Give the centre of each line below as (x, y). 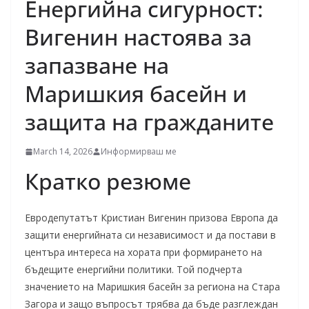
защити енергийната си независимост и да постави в (150, 235)
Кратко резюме (108, 181)
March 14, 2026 (63, 151)
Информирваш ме (139, 151)
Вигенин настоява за (138, 37)
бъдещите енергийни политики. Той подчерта (133, 269)
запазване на (97, 65)
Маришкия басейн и (136, 93)
